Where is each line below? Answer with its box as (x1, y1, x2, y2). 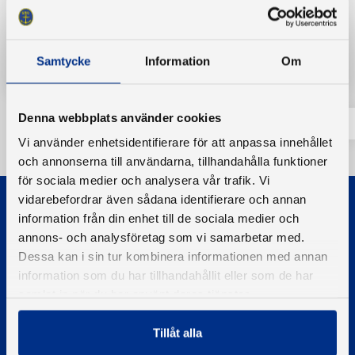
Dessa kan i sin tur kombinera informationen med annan (18, 249, 328, 263)
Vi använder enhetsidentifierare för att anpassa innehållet (18, 135, 332, 149)
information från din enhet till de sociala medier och (18, 211, 300, 225)
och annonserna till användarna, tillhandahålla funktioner (18, 154, 328, 168)
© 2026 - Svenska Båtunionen (24, 278, 160, 293)
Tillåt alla (153, 326, 202, 339)
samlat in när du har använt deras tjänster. (18, 287, 252, 301)
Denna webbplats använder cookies (18, 110, 221, 124)
